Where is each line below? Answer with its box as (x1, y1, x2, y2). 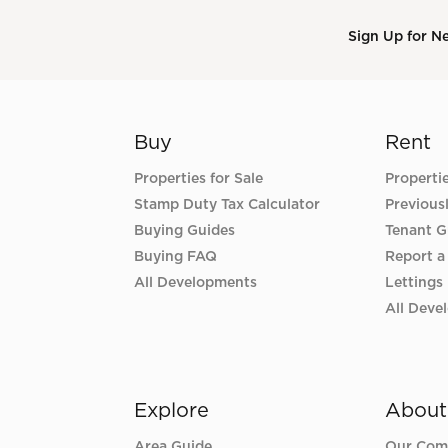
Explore (134, 401, 210, 422)
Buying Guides (134, 224, 236, 239)
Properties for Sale (134, 172, 264, 187)
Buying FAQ (134, 250, 218, 265)
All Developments (134, 276, 258, 291)
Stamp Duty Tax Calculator (134, 198, 321, 213)
